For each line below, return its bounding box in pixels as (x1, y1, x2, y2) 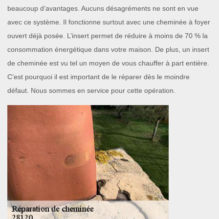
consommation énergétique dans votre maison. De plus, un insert (7, 45, 209, 53)
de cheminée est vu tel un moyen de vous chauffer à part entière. (7, 59, 209, 67)
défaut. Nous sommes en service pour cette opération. (7, 87, 175, 94)
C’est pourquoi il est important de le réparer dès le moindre (7, 73, 190, 81)
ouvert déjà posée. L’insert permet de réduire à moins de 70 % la (7, 32, 208, 40)
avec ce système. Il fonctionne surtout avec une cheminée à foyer (7, 18, 210, 26)
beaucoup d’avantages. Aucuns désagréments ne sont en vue (7, 4, 198, 12)
